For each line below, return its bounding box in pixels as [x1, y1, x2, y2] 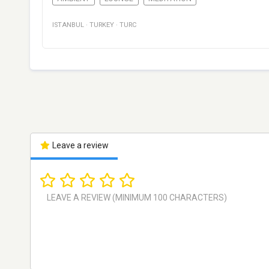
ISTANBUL [52, 21, 84, 29]
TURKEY [89, 21, 114, 29]
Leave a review [50, 141, 109, 151]
